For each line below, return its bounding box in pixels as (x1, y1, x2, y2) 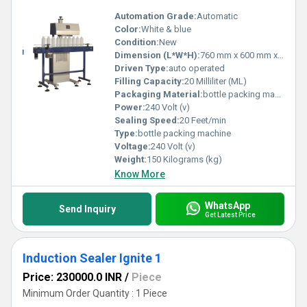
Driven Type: (114, 63, 169, 73)
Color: (114, 24, 141, 34)
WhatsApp (204, 199, 250, 211)
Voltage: (114, 141, 151, 151)
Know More (114, 169, 165, 180)
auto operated (169, 63, 225, 73)
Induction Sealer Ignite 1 (23, 251, 162, 265)
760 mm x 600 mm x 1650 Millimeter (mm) (200, 50, 278, 60)
